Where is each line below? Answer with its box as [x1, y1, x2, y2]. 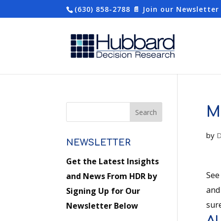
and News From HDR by [66, 171, 157, 182]
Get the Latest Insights [66, 156, 159, 167]
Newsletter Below [66, 200, 139, 211]
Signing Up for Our [66, 185, 141, 196]
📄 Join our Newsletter [133, 4, 220, 14]
